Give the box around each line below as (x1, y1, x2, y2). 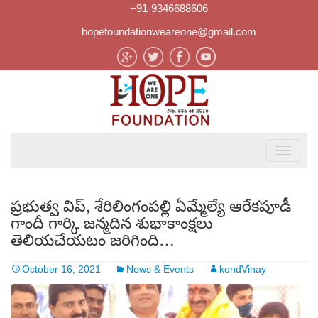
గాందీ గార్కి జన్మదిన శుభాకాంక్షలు (11, 211, 213, 233)
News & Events (126, 263, 194, 275)
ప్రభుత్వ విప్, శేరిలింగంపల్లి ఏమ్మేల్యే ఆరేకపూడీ (11, 194, 291, 216)
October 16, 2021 (22, 263, 101, 275)
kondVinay (219, 263, 266, 275)
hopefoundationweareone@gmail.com (82, 26, 256, 38)
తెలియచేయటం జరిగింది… (11, 228, 175, 250)
